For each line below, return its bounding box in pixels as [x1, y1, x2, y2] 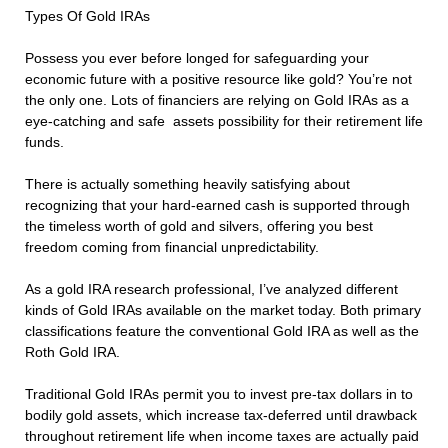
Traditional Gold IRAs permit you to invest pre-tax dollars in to [25, 386, 413, 403]
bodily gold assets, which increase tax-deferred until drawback [25, 407, 417, 424]
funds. [25, 134, 64, 151]
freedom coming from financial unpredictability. [25, 239, 319, 256]
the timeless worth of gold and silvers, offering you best [25, 218, 373, 235]
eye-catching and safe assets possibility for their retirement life [25, 113, 423, 130]
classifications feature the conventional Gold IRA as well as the [25, 323, 419, 340]
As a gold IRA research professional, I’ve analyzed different [25, 281, 398, 298]
